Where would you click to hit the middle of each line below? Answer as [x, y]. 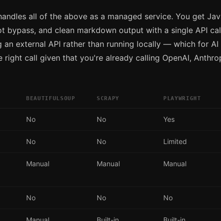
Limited [175, 141]
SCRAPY [108, 98]
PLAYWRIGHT [182, 98]
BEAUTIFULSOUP [51, 98]
